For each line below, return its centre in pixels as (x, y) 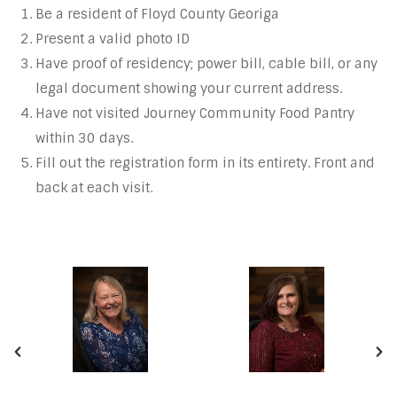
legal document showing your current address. (189, 89)
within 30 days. (84, 139)
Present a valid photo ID (113, 39)
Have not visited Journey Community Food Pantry (195, 114)
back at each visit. (94, 188)
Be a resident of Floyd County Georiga (157, 15)
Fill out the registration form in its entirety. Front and (205, 163)
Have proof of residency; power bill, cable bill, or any (206, 64)
